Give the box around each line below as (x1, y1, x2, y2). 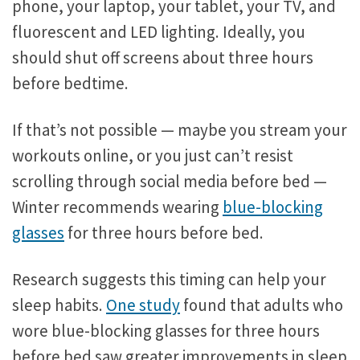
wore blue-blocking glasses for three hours (12, 320, 320, 342)
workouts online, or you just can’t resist (12, 145, 293, 167)
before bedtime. (12, 72, 129, 95)
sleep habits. (12, 294, 106, 317)
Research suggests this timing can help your (12, 268, 326, 291)
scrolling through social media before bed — (12, 170, 327, 193)
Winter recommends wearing (12, 196, 223, 219)
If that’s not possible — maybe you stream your (12, 119, 347, 141)
